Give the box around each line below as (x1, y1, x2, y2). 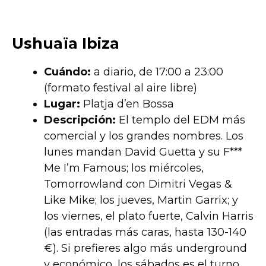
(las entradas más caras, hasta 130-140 (44, 226, 246, 239)
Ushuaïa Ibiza (12, 34, 119, 53)
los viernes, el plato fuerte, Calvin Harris (44, 210, 254, 223)
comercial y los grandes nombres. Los (44, 129, 243, 143)
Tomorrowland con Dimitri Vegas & (44, 178, 232, 191)
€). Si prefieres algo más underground (44, 242, 247, 255)
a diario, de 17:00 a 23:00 (91, 65, 223, 79)
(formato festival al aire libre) (44, 81, 197, 95)
